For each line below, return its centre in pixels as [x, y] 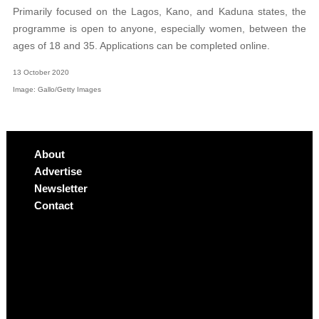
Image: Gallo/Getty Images [57, 90]
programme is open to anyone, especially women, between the [159, 29]
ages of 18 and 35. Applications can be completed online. [141, 46]
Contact [53, 205]
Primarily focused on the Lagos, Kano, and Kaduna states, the [159, 12]
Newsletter [61, 188]
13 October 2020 [41, 73]
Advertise [58, 171]
